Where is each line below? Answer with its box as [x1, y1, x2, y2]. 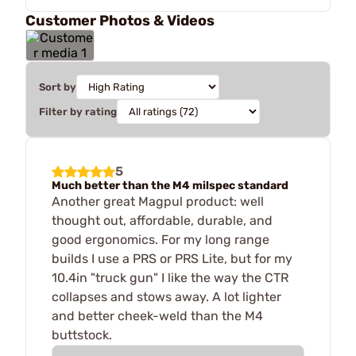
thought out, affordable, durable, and [52, 212, 273, 228]
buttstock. [52, 327, 112, 342]
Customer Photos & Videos [25, 11, 215, 29]
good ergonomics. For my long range [52, 231, 269, 247]
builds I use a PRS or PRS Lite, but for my [52, 250, 292, 266]
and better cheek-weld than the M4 [52, 308, 263, 323]
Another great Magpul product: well [52, 193, 264, 209]
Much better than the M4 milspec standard [52, 178, 288, 192]
